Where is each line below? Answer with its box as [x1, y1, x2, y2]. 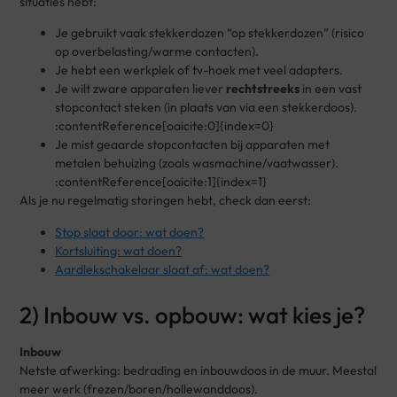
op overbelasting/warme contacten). [55, 43, 260, 60]
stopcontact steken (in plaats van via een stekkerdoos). [55, 99, 358, 116]
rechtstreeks [226, 81, 300, 97]
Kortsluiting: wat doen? [55, 242, 183, 259]
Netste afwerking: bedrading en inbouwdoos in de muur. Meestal [19, 362, 378, 378]
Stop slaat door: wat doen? [55, 223, 205, 240]
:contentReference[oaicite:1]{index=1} [55, 174, 268, 191]
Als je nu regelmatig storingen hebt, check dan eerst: [19, 192, 312, 209]
